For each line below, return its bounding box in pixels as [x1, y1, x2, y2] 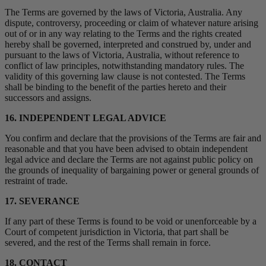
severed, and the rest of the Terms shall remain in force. [5, 237, 211, 248]
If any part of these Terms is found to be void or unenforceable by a [5, 216, 256, 227]
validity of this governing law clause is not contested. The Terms [5, 71, 245, 82]
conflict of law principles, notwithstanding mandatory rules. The [5, 61, 244, 71]
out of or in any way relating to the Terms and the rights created [5, 28, 242, 39]
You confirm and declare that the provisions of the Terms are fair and [5, 133, 261, 144]
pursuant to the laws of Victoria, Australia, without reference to [5, 50, 239, 61]
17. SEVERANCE [5, 196, 80, 207]
